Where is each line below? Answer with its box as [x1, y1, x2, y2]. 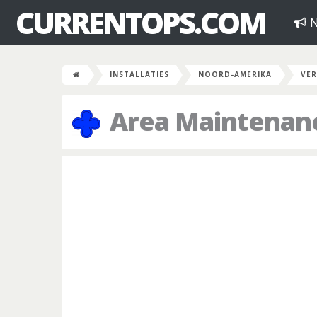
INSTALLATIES [110, 69, 169, 79]
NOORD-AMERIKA [198, 69, 272, 79]
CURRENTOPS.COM [16, 2, 265, 42]
